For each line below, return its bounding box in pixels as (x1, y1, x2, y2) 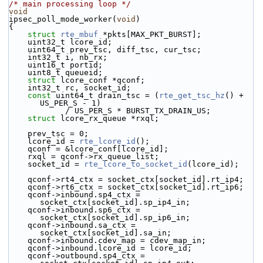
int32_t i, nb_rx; (28, 53, 107, 62)
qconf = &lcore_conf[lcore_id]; (28, 144, 168, 153)
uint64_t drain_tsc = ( (51, 91, 159, 100)
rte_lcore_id (79, 137, 136, 146)
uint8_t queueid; (28, 68, 103, 77)
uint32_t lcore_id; (28, 38, 112, 46)
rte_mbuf (60, 30, 98, 39)
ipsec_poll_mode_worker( (9, 15, 117, 23)
